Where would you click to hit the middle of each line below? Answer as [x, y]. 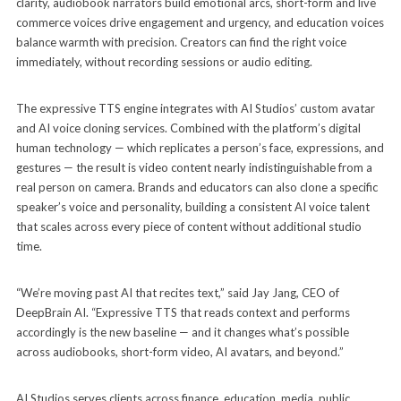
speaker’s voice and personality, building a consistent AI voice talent [192, 206]
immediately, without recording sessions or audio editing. [164, 61]
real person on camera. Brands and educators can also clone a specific [196, 187]
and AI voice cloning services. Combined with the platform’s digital [188, 128]
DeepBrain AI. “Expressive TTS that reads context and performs [183, 312]
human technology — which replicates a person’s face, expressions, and [200, 147]
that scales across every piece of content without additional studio [188, 226]
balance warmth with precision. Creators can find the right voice [181, 42]
